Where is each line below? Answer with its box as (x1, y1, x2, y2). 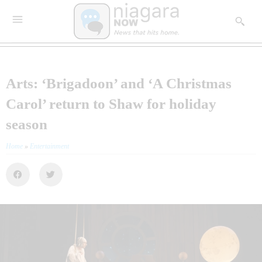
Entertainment (30, 142, 69, 151)
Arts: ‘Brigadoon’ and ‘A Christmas (6, 75, 232, 92)
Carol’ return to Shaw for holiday (6, 96, 216, 112)
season (6, 116, 47, 133)
